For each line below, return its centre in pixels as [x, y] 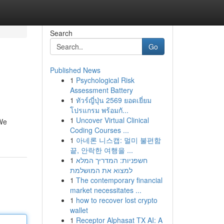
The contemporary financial [119, 180]
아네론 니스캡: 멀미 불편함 [118, 140]
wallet [79, 210]
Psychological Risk [105, 80]
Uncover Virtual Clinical [112, 120]
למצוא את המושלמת [101, 170]
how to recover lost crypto [116, 200]
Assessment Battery [101, 90]
